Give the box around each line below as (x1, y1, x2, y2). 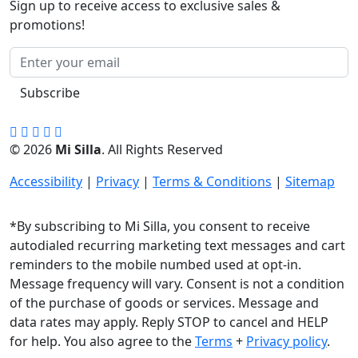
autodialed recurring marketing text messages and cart (10, 237, 345, 254)
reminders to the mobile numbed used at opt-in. (10, 256, 301, 273)
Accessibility (10, 173, 82, 190)
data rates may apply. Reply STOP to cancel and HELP (10, 313, 328, 331)
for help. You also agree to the (10, 332, 195, 350)
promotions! (10, 16, 85, 34)
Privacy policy (246, 332, 327, 350)
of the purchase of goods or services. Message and (10, 294, 319, 312)
